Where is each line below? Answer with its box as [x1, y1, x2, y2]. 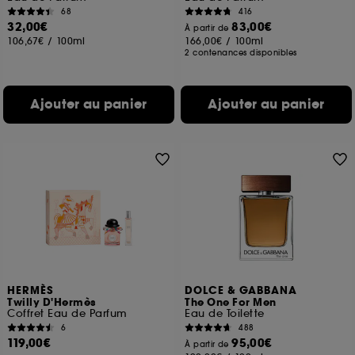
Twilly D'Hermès [7, 296, 96, 310]
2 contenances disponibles [185, 48, 297, 58]
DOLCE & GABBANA [185, 284, 298, 298]
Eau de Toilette [185, 307, 265, 320]
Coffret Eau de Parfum [7, 307, 128, 320]
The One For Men [185, 296, 277, 310]
